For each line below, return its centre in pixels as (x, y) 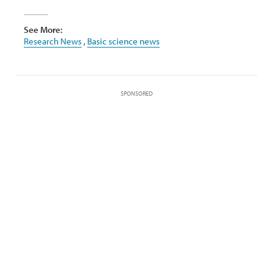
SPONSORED (136, 94)
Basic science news (123, 41)
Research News (53, 41)
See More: (43, 30)
